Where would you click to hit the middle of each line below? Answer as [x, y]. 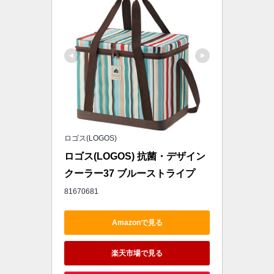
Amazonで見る [137, 222]
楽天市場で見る [137, 253]
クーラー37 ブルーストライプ [130, 174]
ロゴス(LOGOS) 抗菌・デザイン [135, 157]
